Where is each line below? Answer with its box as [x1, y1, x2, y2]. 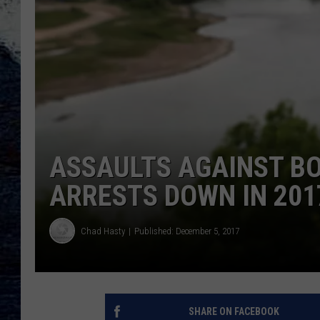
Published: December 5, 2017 [134, 225, 239, 236]
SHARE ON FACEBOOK [188, 306, 279, 318]
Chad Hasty [81, 225, 125, 236]
